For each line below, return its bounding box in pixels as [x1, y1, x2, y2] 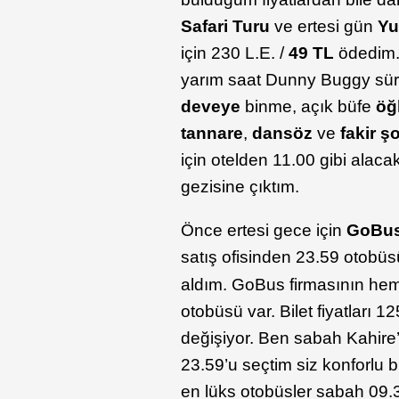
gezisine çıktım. [181, 177, 300, 197]
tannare [181, 124, 244, 143]
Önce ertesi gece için [181, 221, 347, 240]
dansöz [252, 124, 313, 143]
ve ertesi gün [270, 17, 379, 37]
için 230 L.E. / [181, 44, 289, 63]
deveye [181, 97, 241, 117]
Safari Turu [181, 17, 271, 37]
